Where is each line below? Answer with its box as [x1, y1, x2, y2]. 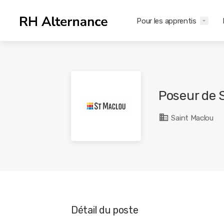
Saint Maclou [169, 113, 213, 122]
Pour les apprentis [136, 16, 196, 25]
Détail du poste [71, 204, 138, 216]
